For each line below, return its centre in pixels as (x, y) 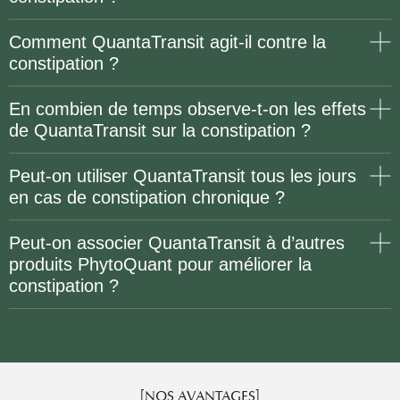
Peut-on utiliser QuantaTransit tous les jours (183, 176)
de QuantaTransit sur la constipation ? (160, 130)
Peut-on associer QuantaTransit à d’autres (177, 243)
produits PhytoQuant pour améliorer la (160, 264)
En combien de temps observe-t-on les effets (187, 109)
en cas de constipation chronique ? (147, 197)
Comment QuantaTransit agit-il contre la (167, 42)
